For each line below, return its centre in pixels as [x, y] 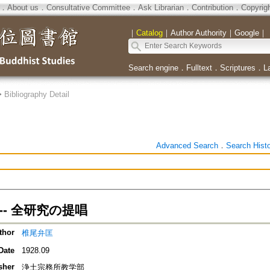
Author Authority [198, 33]
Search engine [153, 68]
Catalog [149, 33]
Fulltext [199, 68]
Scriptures [237, 68]
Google [246, 33]
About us [23, 8]
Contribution [212, 8]
